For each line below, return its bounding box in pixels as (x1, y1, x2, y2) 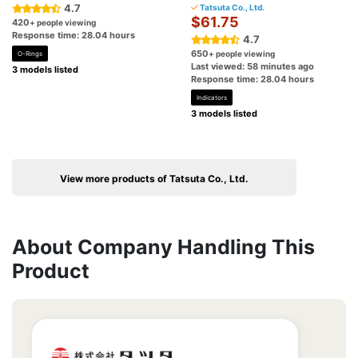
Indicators (197, 93, 227, 102)
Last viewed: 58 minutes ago (191, 61, 314, 73)
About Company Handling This (12, 235, 315, 260)
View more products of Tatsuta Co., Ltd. (60, 173, 249, 185)
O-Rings (18, 50, 42, 58)
